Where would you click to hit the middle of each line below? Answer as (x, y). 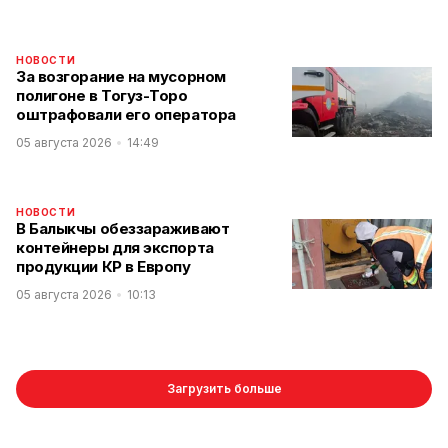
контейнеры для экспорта (115, 247)
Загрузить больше (224, 389)
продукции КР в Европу (103, 266)
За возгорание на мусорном (121, 76)
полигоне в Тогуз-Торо (102, 95)
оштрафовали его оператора (126, 114)
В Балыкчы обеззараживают (123, 228)
